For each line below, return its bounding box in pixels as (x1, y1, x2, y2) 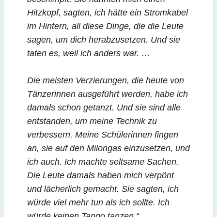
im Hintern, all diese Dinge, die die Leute (27, 21, 184, 31)
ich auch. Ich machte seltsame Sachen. (27, 156, 179, 167)
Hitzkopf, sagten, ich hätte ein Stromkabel (27, 7, 188, 17)
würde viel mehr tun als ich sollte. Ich (27, 197, 170, 207)
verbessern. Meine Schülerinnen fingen (27, 129, 178, 139)
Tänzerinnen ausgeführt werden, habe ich (27, 89, 188, 99)
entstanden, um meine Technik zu (27, 116, 157, 126)
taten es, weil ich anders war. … (27, 48, 150, 58)
